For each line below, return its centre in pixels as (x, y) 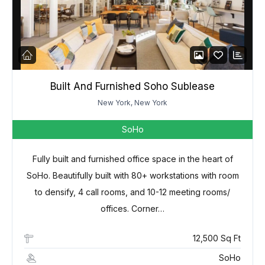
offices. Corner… (132, 209)
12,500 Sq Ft (217, 238)
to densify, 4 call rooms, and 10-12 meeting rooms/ (132, 192)
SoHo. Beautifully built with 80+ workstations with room (132, 176)
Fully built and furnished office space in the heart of (132, 159)
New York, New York (132, 103)
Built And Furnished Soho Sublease (132, 87)
